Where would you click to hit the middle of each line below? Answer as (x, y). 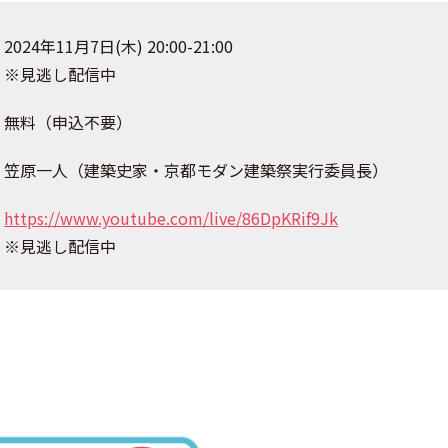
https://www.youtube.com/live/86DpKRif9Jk (171, 218)
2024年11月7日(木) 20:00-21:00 (118, 46)
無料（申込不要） (68, 122)
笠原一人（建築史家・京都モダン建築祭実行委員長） (196, 170)
